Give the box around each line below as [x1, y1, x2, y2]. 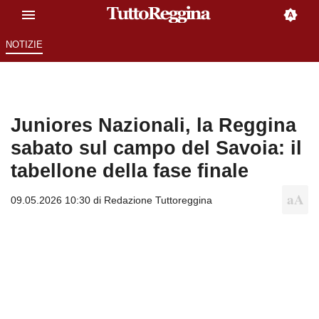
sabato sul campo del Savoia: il [11, 137, 302, 159]
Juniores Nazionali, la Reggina [11, 114, 296, 137]
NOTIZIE [5, 39, 43, 51]
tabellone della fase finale [11, 159, 249, 182]
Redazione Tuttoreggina [104, 194, 212, 206]
